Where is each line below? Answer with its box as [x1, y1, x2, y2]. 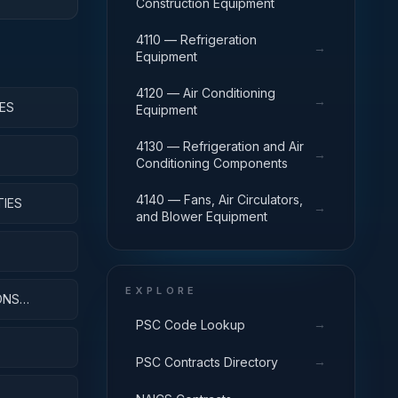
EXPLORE [125, 284, 198, 297]
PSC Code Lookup [136, 316, 245, 332]
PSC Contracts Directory [136, 354, 278, 370]
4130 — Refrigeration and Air [136, 139, 304, 154]
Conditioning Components [136, 155, 288, 171]
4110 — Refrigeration [136, 32, 257, 47]
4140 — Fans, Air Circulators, [136, 192, 303, 207]
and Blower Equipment [136, 209, 267, 224]
